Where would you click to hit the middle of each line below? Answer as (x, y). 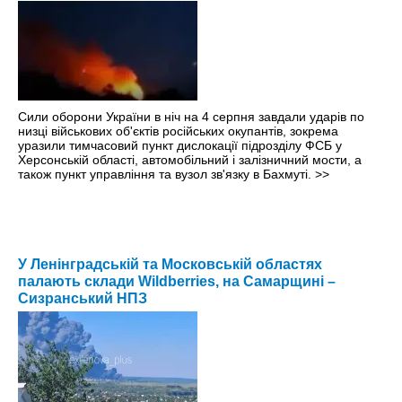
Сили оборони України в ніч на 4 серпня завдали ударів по (191, 117)
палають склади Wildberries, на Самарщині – (177, 282)
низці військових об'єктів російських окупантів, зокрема (178, 131)
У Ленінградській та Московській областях (170, 265)
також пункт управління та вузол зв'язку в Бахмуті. (166, 175)
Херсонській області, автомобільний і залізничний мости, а (190, 160)
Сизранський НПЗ (83, 299)
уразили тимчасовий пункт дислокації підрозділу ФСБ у (180, 146)
